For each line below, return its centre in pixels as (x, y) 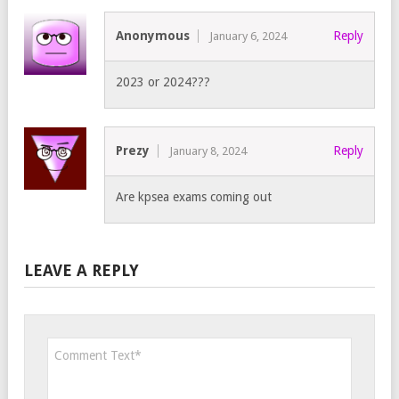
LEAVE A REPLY (81, 271)
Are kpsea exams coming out (194, 197)
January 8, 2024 (208, 151)
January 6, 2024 (248, 37)
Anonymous (153, 36)
